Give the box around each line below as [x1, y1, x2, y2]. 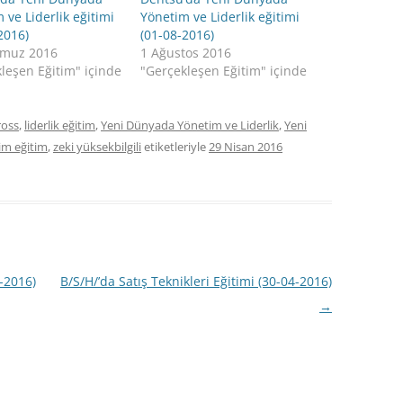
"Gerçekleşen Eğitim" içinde [140, 61, 308, 79]
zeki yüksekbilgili [53, 138, 141, 155]
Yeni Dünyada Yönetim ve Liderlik [101, 116, 279, 133]
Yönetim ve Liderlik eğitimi [140, 7, 300, 25]
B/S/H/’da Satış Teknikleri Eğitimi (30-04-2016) [59, 272, 332, 290]
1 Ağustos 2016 [140, 43, 232, 61]
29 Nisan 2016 [209, 138, 282, 155]
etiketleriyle [141, 138, 209, 155]
